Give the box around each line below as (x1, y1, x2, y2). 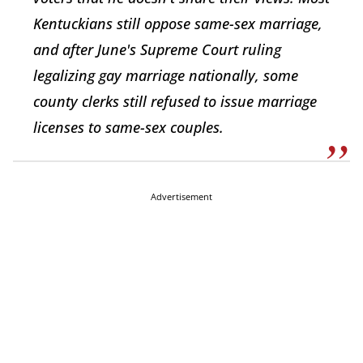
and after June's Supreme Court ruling (33, 40, 281, 60)
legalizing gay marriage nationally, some (33, 66, 298, 86)
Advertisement (151, 190, 212, 203)
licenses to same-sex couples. (33, 117, 224, 138)
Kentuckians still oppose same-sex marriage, (33, 14, 322, 34)
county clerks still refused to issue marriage (33, 92, 317, 112)
